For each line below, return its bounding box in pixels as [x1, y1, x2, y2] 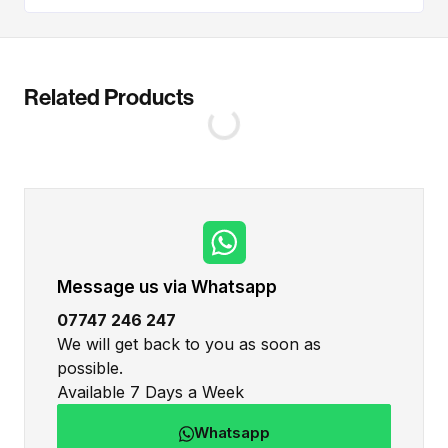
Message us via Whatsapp [57, 277, 277, 298]
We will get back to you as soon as [57, 334, 321, 355]
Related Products [24, 82, 194, 112]
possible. [57, 358, 123, 379]
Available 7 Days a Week [57, 382, 244, 403]
